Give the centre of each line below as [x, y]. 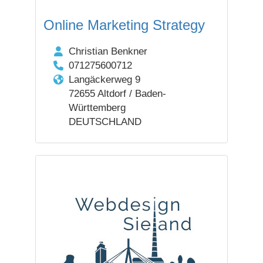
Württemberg [97, 108]
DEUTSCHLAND [105, 122]
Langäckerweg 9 [104, 80]
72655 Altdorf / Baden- [117, 94]
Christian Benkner [108, 51]
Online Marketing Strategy [124, 25]
